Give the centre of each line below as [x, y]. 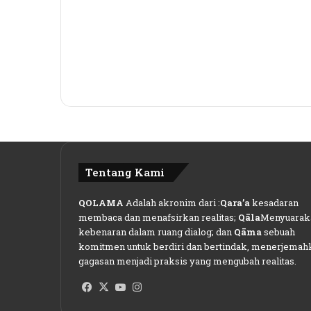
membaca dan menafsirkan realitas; [158, 217]
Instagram [173, 287]
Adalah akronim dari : [172, 202]
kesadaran [274, 202]
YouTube [150, 287]
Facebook [120, 287]
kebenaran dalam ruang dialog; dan [156, 232]
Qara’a [235, 202]
